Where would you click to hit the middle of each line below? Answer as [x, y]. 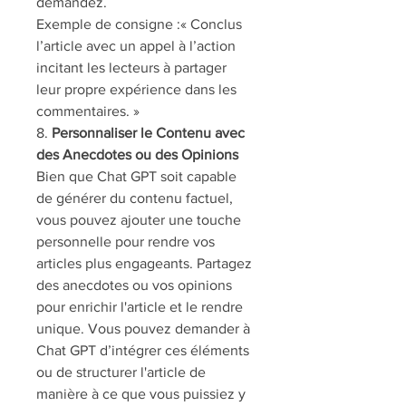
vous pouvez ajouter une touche [139, 220]
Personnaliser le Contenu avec [148, 133]
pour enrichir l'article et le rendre [140, 307]
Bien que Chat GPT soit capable [136, 176]
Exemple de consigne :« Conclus [139, 24]
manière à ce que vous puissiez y [141, 394]
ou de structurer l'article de [121, 372]
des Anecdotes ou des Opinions [137, 155]
